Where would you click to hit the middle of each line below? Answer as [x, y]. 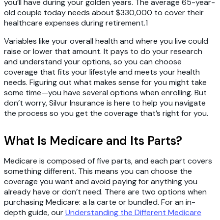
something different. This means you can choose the [98, 171]
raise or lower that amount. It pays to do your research [103, 52]
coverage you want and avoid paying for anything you [101, 182]
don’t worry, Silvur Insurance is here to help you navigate [105, 103]
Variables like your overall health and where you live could [106, 41]
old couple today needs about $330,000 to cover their [104, 13]
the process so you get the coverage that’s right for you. [106, 113]
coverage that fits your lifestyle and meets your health [102, 72]
